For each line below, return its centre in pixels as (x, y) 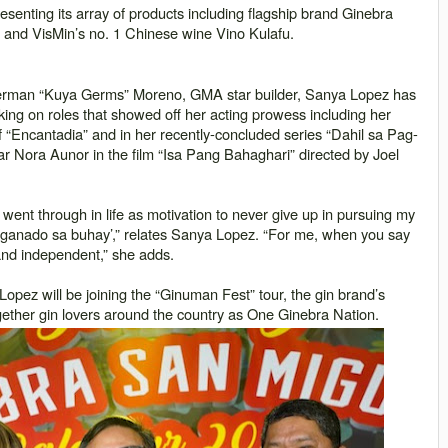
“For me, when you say (336, 234)
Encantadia (47, 134)
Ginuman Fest (205, 294)
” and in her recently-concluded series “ (207, 134)
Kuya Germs (84, 94)
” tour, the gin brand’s (317, 294)
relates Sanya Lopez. (191, 234)
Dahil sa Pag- (374, 134)
